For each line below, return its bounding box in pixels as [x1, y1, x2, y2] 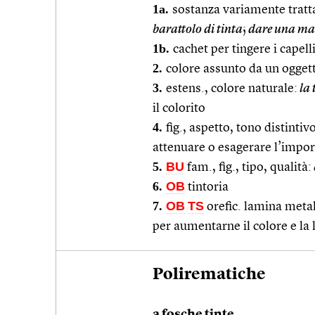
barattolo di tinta [153, 22, 243, 36]
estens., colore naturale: [166, 82, 297, 95]
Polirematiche [153, 266, 266, 283]
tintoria [185, 180, 229, 193]
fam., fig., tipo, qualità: [184, 160, 311, 174]
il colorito [153, 101, 205, 115]
